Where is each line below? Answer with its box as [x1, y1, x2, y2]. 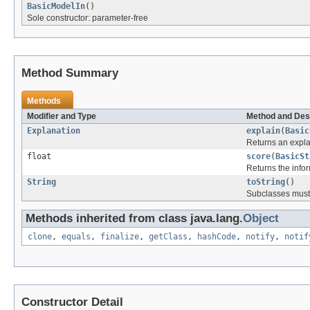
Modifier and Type [27, 111, 96, 122]
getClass [149, 232, 188, 242]
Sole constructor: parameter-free [27, 13, 148, 24]
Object [243, 212, 279, 226]
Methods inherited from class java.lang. [26, 212, 243, 226]
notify [246, 232, 275, 242]
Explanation [27, 126, 80, 136]
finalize [100, 232, 139, 242]
